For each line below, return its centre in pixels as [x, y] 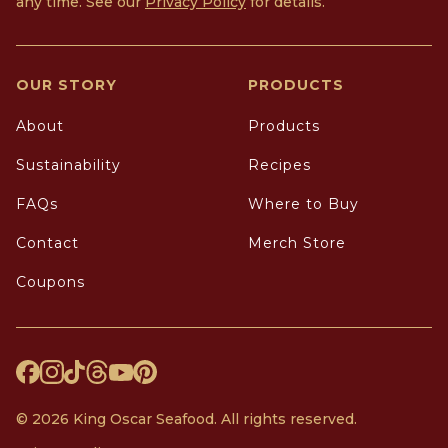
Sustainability [68, 165]
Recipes [279, 165]
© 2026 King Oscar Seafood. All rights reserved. [186, 419]
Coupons [50, 282]
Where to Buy [303, 204]
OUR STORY [66, 85]
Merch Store [297, 243]
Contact [47, 243]
